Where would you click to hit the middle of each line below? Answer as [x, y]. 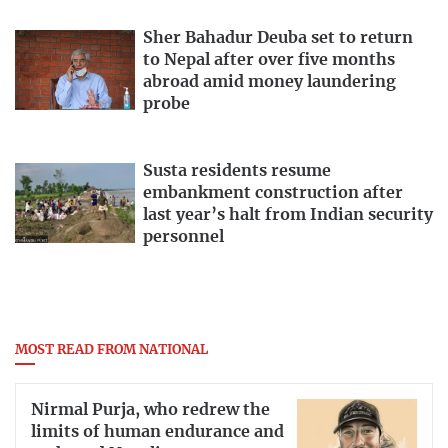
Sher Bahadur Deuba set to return [278, 37]
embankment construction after [273, 192]
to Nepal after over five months [269, 59]
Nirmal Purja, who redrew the [150, 409]
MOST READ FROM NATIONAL [111, 350]
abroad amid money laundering [269, 81]
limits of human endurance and [157, 431]
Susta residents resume [237, 170]
